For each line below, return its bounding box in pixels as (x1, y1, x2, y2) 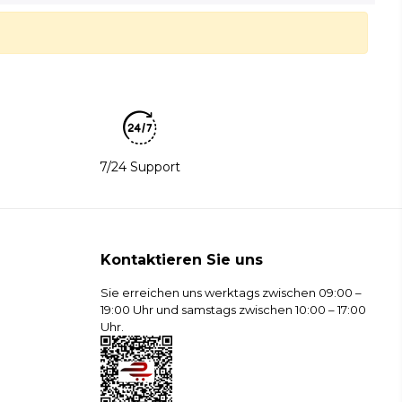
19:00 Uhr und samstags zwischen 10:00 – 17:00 (100, 302, 366, 318)
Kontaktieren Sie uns (100, 251, 263, 269)
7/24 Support (99, 159, 180, 176)
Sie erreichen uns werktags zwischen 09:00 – (100, 285, 362, 301)
